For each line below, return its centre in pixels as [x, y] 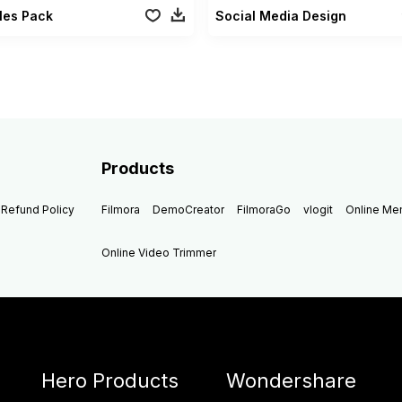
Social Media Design [280, 15]
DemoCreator [189, 209]
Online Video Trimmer [159, 252]
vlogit [319, 209]
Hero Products [110, 380]
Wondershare [292, 380]
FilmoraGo [264, 209]
